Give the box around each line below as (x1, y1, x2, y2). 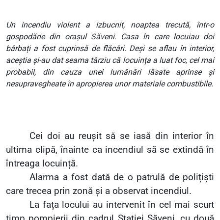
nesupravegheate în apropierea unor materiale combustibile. (6, 79, 213, 89)
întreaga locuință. (6, 158, 78, 169)
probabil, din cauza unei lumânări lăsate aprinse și (6, 67, 214, 77)
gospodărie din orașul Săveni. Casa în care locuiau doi (6, 32, 214, 42)
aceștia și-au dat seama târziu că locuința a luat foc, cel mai (6, 55, 214, 65)
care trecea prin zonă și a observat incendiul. (6, 186, 192, 197)
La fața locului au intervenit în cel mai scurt (29, 199, 214, 211)
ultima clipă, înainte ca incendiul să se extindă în (6, 144, 214, 156)
